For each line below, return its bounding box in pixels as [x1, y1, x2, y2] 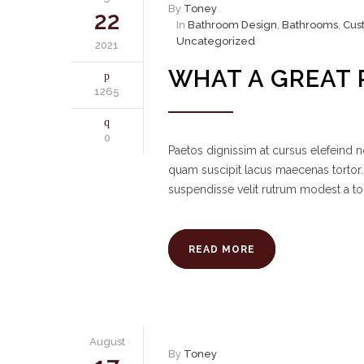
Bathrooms [282, 19, 338, 31]
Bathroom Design [188, 19, 277, 31]
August [89, 336, 125, 348]
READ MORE [188, 244, 255, 255]
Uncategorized [176, 35, 255, 47]
